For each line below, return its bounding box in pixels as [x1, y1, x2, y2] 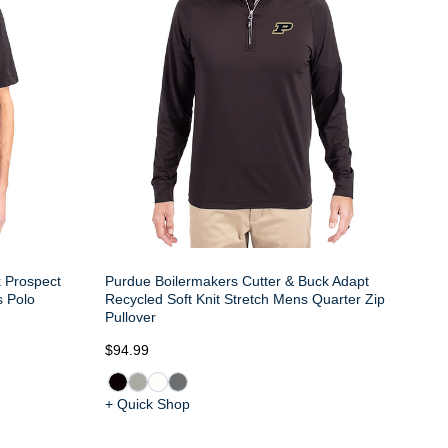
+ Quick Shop [104, 396, 190, 413]
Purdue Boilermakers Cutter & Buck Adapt [104, 273, 369, 290]
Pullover [104, 309, 156, 326]
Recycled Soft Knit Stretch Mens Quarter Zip [104, 291, 385, 308]
